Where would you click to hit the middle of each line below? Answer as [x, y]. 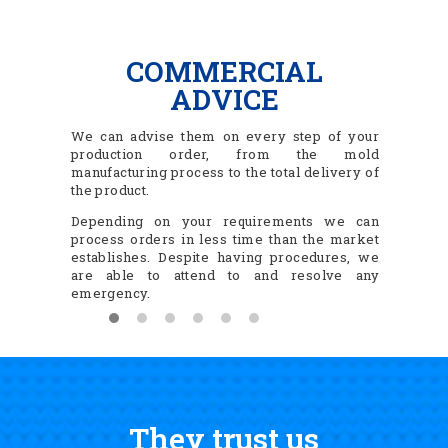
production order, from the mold [225, 154]
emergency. [110, 293]
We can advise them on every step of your [225, 136]
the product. [110, 190]
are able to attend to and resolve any [225, 275]
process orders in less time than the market [225, 239]
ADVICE [225, 100]
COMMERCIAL [225, 72]
